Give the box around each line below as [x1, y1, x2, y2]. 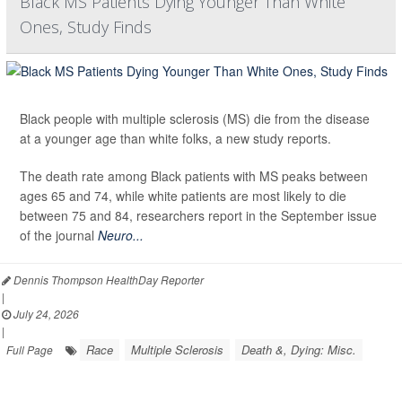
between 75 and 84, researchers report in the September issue [20, 206, 377, 225]
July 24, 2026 [11, 306, 79, 322]
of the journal [20, 226, 98, 245]
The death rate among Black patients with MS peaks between [20, 167, 368, 186]
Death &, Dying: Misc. [241, 341, 356, 359]
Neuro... [98, 226, 144, 245]
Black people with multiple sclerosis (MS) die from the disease [20, 109, 370, 128]
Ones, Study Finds [20, 16, 152, 39]
